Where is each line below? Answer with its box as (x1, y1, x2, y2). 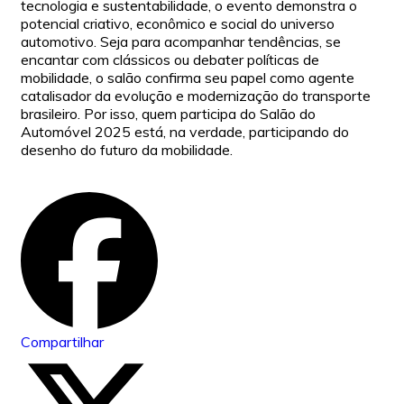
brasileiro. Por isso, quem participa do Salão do (21, 105, 316, 124)
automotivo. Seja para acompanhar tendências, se (21, 32, 341, 51)
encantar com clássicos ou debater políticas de (21, 50, 319, 69)
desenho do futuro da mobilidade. (21, 141, 233, 160)
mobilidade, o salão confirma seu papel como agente (21, 69, 354, 87)
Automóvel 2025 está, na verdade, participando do (21, 123, 349, 142)
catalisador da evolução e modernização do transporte (21, 87, 371, 106)
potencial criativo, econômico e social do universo (21, 14, 335, 33)
